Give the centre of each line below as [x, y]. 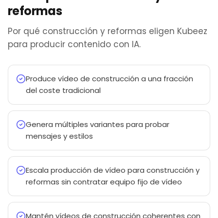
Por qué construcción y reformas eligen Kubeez [108, 31]
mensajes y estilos [59, 136]
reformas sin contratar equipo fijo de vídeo [104, 182]
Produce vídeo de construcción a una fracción [109, 79]
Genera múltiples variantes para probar [98, 124]
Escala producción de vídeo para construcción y [113, 170]
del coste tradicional [63, 90]
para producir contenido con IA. [74, 44]
